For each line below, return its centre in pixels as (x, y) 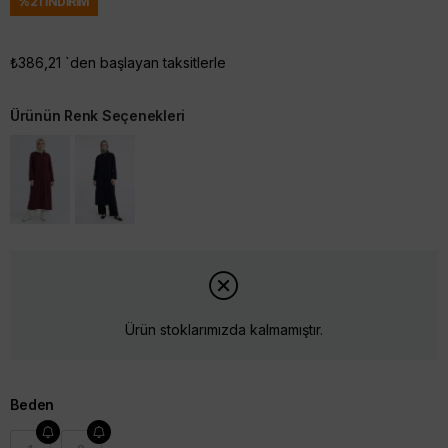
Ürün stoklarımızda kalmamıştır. (224, 330)
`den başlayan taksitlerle (145, 62)
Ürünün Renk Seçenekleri (98, 115)
